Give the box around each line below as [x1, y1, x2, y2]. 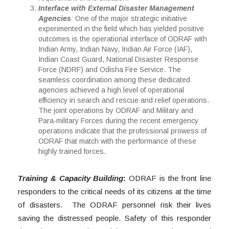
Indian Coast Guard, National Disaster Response [38, 55, 198, 64]
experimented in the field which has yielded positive [38, 25, 204, 33]
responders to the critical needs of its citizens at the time [18, 187, 211, 196]
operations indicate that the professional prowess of [38, 127, 207, 135]
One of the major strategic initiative [73, 14, 187, 23]
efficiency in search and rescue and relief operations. [38, 96, 209, 105]
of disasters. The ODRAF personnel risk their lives [18, 200, 211, 210]
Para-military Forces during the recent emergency [38, 117, 198, 125]
